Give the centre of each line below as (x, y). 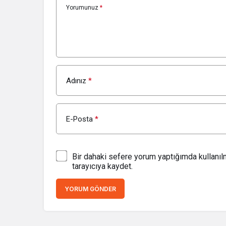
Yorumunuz (82, 8)
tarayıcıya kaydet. (102, 166)
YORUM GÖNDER (90, 189)
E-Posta (79, 119)
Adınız (76, 81)
